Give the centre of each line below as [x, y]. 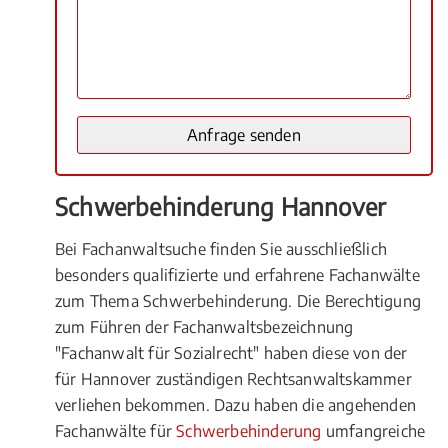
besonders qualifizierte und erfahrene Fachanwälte [237, 275]
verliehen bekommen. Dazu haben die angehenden [236, 405]
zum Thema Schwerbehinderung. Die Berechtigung [238, 301]
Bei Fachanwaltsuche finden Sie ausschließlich [221, 249]
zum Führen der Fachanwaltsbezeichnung [204, 327]
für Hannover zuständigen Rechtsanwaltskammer [233, 379]
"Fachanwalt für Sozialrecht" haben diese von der [231, 353]
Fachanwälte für [116, 431]
